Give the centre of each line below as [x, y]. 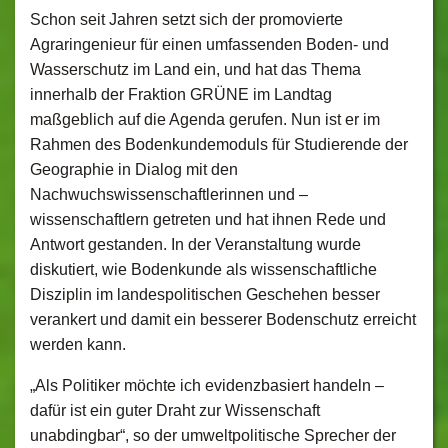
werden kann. [78, 344]
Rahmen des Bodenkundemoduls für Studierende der [219, 144]
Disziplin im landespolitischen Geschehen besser [205, 294]
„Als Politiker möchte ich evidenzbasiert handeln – [207, 385]
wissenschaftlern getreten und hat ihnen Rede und [208, 219]
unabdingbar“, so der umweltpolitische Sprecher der [213, 435]
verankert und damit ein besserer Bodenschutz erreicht [223, 319]
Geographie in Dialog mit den [134, 169]
